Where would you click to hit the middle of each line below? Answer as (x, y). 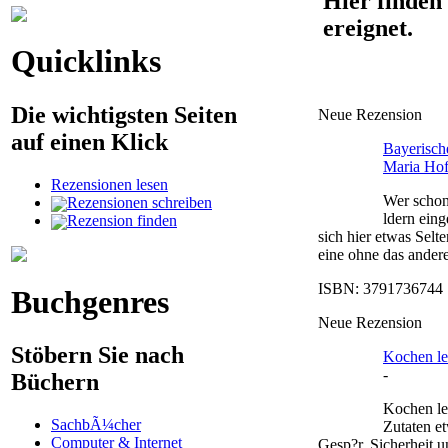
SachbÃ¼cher (96, 424)
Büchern (55, 382)
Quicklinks (86, 61)
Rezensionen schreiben (139, 202)
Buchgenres (90, 301)
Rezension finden (122, 220)
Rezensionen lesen (109, 184)
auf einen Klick (89, 141)
